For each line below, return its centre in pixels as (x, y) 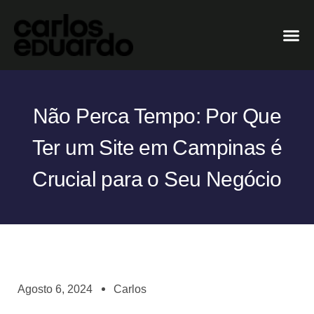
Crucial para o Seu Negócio (157, 179)
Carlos (130, 289)
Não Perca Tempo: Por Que (157, 116)
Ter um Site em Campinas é (157, 147)
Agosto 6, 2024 (55, 289)
